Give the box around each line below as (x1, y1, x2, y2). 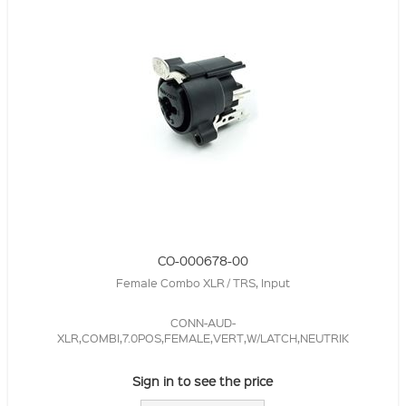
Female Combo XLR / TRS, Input (115, 274, 290, 290)
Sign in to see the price (132, 372, 274, 389)
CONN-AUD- (169, 314, 236, 330)
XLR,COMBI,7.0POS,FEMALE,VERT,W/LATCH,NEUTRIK (56, 329, 349, 345)
